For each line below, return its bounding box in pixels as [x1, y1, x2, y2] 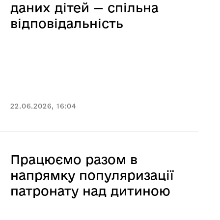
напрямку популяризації [10, 168, 174, 182]
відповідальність [10, 16, 123, 30]
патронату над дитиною [10, 184, 170, 198]
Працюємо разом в [10, 152, 137, 166]
